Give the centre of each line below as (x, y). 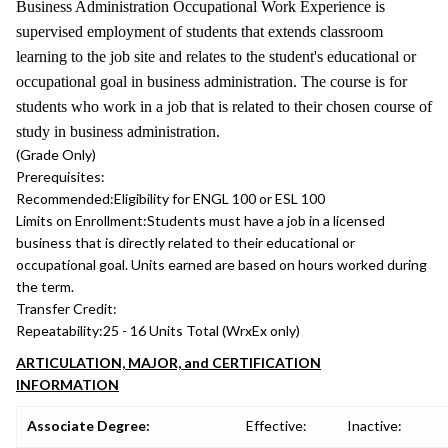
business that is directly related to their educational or (185, 242)
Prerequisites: (60, 176)
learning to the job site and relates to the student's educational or (216, 56)
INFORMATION (67, 384)
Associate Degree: (88, 425)
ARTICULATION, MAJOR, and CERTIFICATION (168, 362)
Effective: (276, 425)
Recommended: (65, 198)
